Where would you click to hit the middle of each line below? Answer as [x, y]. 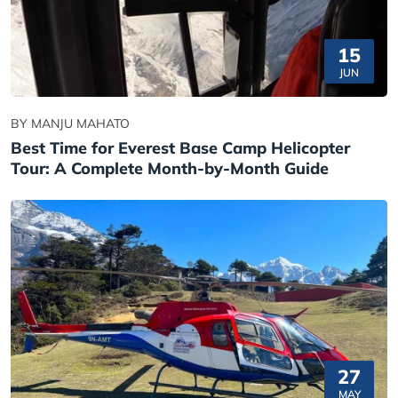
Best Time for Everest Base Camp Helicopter [180, 147]
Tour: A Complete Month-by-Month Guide [170, 168]
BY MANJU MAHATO [70, 123]
